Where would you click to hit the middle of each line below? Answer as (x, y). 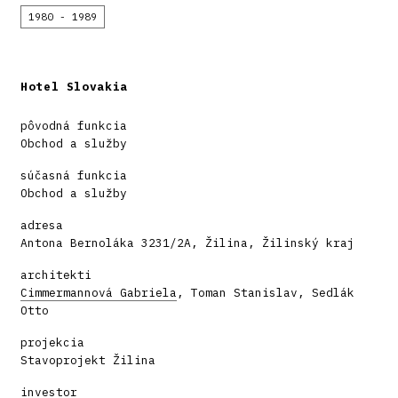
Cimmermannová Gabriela (99, 293)
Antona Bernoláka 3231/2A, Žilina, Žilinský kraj (187, 243)
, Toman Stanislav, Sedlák (266, 293)
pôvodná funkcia (74, 126)
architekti (56, 275)
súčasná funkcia (74, 176)
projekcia (52, 343)
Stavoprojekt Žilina (88, 361)
